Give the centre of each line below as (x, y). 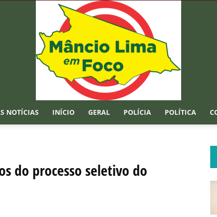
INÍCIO (63, 112)
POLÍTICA (180, 112)
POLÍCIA (137, 112)
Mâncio (119, 131)
